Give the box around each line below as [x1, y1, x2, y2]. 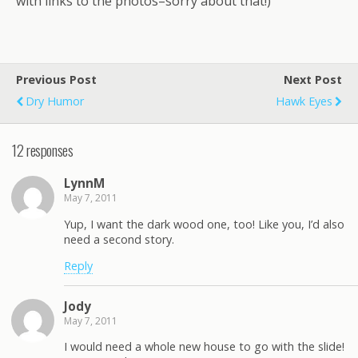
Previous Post [16, 72, 97, 87]
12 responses [12, 138, 74, 161]
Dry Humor [26, 93, 84, 109]
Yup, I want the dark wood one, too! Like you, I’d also [64, 216, 344, 232]
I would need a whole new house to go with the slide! [64, 339, 344, 354]
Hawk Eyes [276, 93, 332, 109]
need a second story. [64, 231, 174, 247]
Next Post [284, 72, 342, 87]
